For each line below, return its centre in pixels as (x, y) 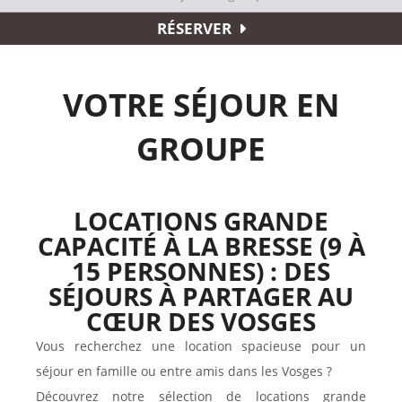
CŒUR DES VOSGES (201, 322)
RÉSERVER (194, 29)
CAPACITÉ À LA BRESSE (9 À (201, 246)
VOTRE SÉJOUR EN (201, 105)
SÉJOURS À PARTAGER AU (201, 297)
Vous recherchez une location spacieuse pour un (201, 346)
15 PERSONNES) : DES (201, 271)
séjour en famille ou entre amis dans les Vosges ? (184, 371)
